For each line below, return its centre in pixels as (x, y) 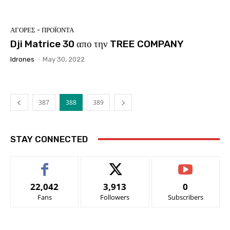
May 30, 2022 (64, 59)
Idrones (22, 59)
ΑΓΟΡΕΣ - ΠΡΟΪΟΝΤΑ (42, 30)
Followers (115, 197)
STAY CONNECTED (49, 139)
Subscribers (185, 197)
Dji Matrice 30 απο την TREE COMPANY (97, 44)
